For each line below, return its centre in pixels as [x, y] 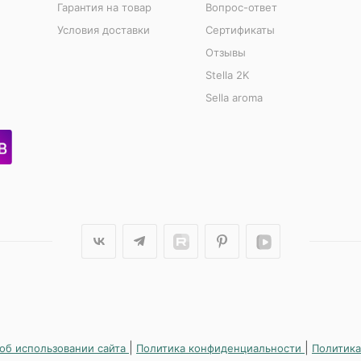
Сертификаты [240, 30]
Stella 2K [227, 75]
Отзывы [225, 52]
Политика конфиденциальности [220, 348]
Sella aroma [234, 98]
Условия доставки [103, 30]
